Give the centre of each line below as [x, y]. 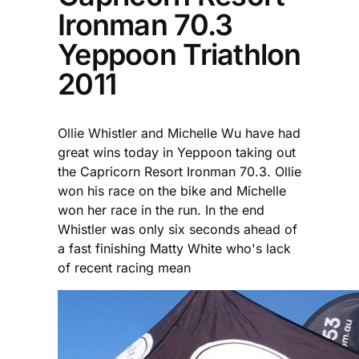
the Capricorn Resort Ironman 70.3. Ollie [179, 171]
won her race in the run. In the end [161, 210]
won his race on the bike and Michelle [172, 190]
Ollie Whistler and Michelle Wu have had [179, 133]
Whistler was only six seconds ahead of [177, 229]
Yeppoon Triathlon [179, 54]
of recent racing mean [124, 267]
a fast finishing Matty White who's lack [174, 248]
